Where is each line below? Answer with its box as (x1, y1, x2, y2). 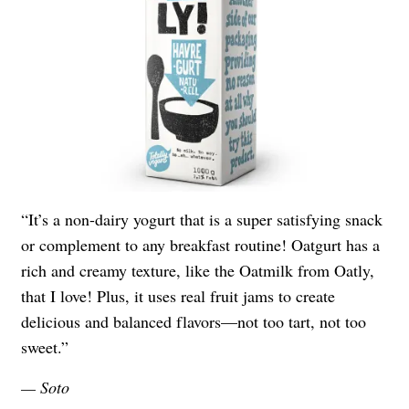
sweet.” (21, 335, 68, 358)
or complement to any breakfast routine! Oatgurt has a (21, 233, 380, 256)
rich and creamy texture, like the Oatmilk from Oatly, (21, 258, 374, 281)
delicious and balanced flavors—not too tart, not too (21, 309, 366, 332)
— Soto (21, 375, 75, 398)
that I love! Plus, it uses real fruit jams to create (21, 284, 335, 307)
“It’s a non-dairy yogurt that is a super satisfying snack (21, 207, 383, 230)
